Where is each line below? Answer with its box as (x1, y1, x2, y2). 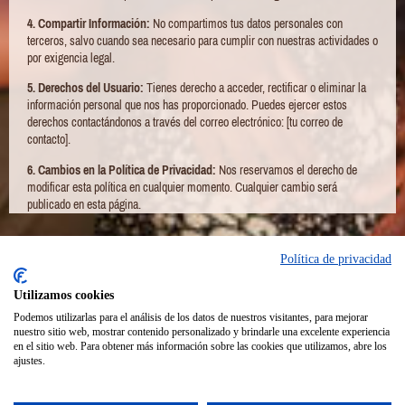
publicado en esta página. (27, 196, 141, 212)
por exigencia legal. (27, 51, 115, 66)
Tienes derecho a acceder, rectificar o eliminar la (144, 80, 366, 96)
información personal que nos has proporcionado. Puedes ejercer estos (27, 98, 347, 113)
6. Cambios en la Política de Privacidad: (27, 162, 216, 177)
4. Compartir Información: (27, 16, 150, 32)
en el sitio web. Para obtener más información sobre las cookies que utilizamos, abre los (14, 340, 387, 353)
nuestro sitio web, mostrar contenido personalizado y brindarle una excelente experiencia (14, 325, 390, 338)
